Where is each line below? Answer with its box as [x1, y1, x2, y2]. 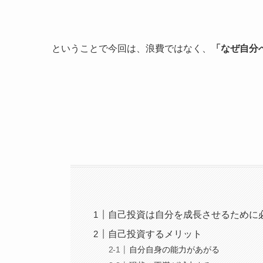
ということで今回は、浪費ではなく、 [52, 43, 211, 53]
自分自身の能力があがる [129, 245, 220, 255]
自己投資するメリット [108, 228, 203, 239]
